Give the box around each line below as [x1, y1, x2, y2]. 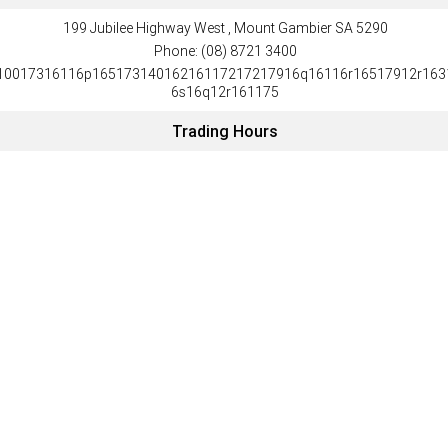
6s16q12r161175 [171, 83, 280, 102]
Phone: [153, 42, 201, 61]
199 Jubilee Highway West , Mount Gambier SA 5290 [62, 19, 388, 38]
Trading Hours [172, 121, 279, 142]
